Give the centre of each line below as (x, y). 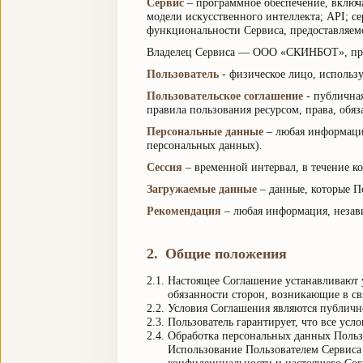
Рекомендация (184, 211)
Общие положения (226, 254)
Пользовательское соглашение (225, 96)
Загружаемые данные (202, 189)
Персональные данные (205, 132)
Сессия (164, 167)
